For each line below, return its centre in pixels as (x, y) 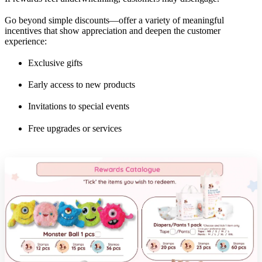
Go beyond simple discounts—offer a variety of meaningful (114, 20)
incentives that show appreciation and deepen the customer (113, 30)
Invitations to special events (79, 106)
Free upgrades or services (75, 128)
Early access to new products (82, 85)
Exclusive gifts (55, 63)
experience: (26, 41)
